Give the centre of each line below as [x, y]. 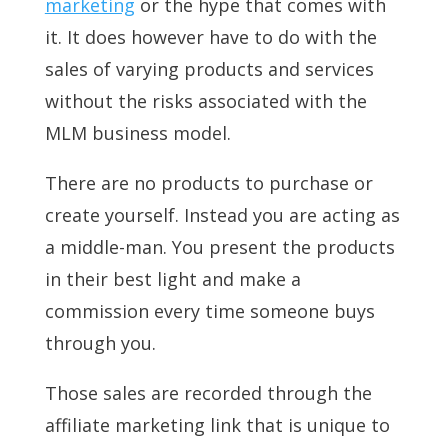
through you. [100, 343]
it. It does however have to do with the [210, 37]
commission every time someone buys [209, 311]
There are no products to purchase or [208, 183]
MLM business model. [137, 133]
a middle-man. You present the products [219, 247]
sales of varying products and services [209, 69]
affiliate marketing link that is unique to [217, 425]
